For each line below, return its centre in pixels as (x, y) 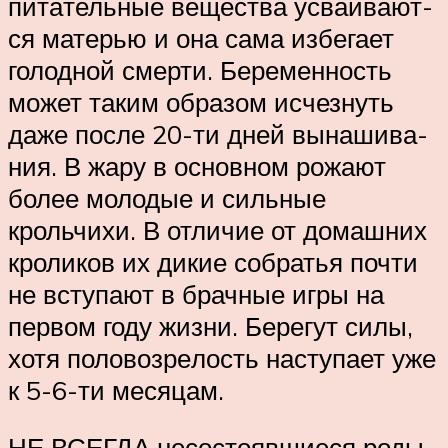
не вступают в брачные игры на (196, 293)
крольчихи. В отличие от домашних (217, 229)
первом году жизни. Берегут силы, (210, 325)
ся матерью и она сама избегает (201, 37)
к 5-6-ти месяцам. (116, 389)
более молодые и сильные (167, 197)
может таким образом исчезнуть (201, 101)
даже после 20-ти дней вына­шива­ (218, 133)
